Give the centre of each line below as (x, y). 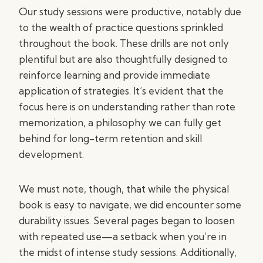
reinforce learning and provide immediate (114, 75)
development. (51, 154)
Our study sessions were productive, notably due (130, 11)
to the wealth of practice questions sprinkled (121, 27)
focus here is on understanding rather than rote (127, 107)
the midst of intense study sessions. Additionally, (128, 252)
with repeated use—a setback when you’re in (123, 236)
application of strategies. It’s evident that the (121, 91)
